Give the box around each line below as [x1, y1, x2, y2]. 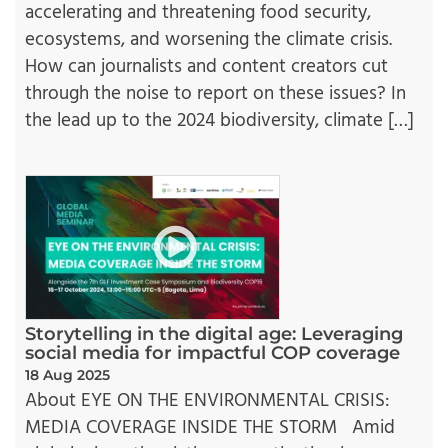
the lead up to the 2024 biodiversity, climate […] [25, 106, 414, 137]
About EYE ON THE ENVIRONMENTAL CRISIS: [25, 385, 389, 416]
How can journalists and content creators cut [25, 52, 388, 83]
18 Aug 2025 [25, 365, 110, 384]
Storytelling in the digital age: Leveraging [25, 322, 403, 345]
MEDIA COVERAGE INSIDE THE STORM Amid [25, 412, 395, 443]
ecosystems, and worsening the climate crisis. [25, 25, 392, 56]
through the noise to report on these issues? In [25, 79, 406, 110]
